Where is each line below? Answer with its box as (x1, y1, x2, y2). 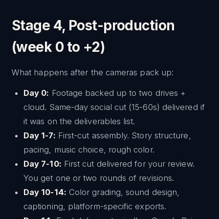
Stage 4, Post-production (12, 17, 175, 34)
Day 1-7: (23, 131, 56, 141)
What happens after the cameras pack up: (12, 67, 174, 78)
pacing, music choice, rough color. (23, 145, 154, 155)
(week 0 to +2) (12, 39, 105, 56)
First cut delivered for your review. (61, 159, 195, 169)
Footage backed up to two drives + (49, 88, 186, 98)
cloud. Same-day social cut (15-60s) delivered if (23, 102, 205, 112)
